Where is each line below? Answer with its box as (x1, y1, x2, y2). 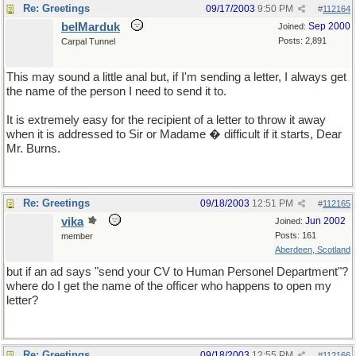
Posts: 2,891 (278, 36, 327, 45)
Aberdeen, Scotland (275, 245, 350, 254)
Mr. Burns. (6, 142, 60, 155)
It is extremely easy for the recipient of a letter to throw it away (6, 114, 326, 126)
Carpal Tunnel (61, 37, 115, 46)
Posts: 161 (275, 230, 316, 240)
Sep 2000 (308, 21, 350, 32)
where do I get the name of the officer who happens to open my (6, 280, 331, 292)
